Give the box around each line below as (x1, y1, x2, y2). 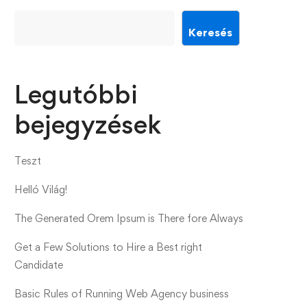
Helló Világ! (14, 183, 67, 196)
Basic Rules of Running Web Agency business (14, 287, 229, 300)
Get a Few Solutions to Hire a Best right (14, 241, 202, 254)
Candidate (14, 258, 63, 271)
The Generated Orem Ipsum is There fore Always (14, 212, 243, 225)
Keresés (188, 25, 233, 39)
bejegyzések (14, 109, 161, 140)
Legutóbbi (14, 79, 138, 110)
